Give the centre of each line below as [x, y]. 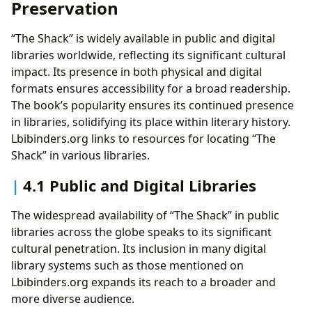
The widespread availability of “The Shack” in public [145, 216]
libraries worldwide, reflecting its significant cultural [148, 55]
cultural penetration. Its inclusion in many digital [139, 249]
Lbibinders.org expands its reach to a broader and [143, 282]
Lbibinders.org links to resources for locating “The [143, 138]
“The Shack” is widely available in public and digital [143, 38]
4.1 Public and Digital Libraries [140, 185]
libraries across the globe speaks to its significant [141, 232]
